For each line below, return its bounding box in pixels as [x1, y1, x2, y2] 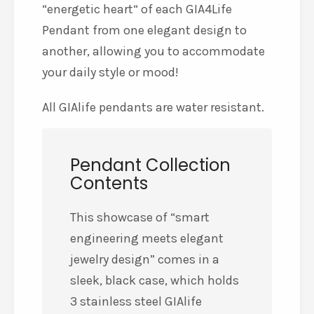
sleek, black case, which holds [70, 273, 239, 288]
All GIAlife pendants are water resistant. [42, 100, 264, 115]
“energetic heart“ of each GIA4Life [42, 1, 232, 17]
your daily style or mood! [42, 64, 179, 80]
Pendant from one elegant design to [42, 22, 247, 38]
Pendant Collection [70, 153, 231, 177]
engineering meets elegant [70, 231, 224, 246]
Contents [70, 172, 148, 195]
